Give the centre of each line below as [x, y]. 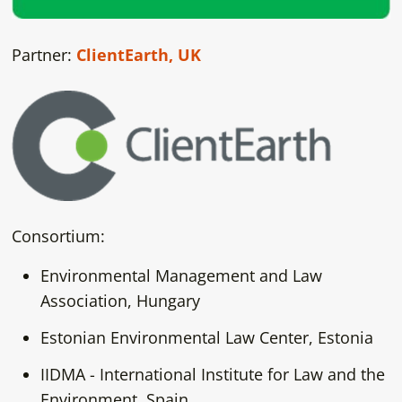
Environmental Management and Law [181, 276]
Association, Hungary [128, 301]
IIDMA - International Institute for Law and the [212, 374]
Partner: [41, 55]
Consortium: [60, 236]
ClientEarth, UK [138, 55]
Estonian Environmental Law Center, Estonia [206, 338]
